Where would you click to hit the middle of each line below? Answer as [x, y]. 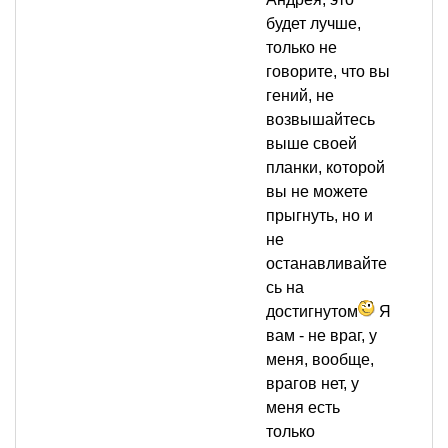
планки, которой [325, 168]
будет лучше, [313, 24]
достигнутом [312, 312]
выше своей [311, 144]
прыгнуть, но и [319, 216]
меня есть [303, 408]
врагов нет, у [312, 384]
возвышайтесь [320, 120]
